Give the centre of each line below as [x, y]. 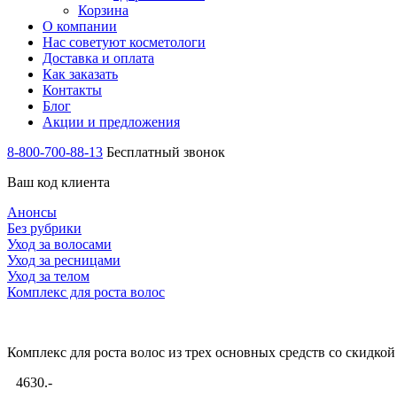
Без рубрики [44, 228]
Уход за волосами [59, 244]
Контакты [72, 90]
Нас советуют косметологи [124, 42]
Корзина [103, 10]
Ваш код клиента [58, 182]
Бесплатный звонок [166, 152]
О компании [80, 26]
